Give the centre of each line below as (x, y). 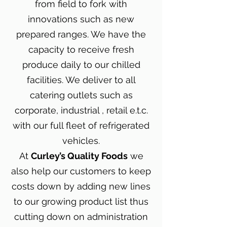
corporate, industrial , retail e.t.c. (81, 110)
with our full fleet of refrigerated (81, 125)
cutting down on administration (81, 217)
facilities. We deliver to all (81, 80)
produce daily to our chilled (81, 65)
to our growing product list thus (81, 201)
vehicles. (81, 141)
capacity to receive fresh (81, 49)
